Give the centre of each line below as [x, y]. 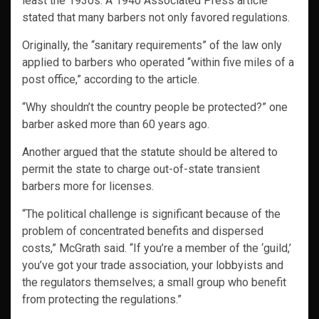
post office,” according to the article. [111, 80]
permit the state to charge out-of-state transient [141, 169]
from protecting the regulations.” [102, 300]
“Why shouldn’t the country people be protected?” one [155, 108]
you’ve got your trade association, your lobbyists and [153, 266]
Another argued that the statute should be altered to [150, 152]
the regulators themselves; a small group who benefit [154, 283]
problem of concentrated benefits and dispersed [143, 231]
